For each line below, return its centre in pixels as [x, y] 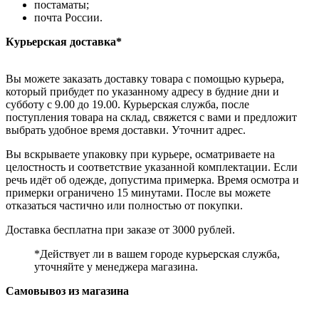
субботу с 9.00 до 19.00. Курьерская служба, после [127, 105]
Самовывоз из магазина [67, 291]
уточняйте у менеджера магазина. [116, 267]
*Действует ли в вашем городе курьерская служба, [157, 254]
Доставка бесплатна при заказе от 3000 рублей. [120, 230]
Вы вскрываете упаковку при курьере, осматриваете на [140, 155]
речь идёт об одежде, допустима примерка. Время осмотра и [152, 180]
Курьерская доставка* [64, 42]
